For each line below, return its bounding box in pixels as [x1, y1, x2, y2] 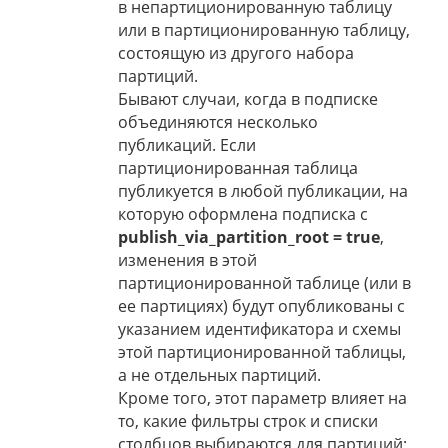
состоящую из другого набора [118, 42, 354, 65]
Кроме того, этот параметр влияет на [118, 387, 407, 410]
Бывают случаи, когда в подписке [118, 88, 378, 111]
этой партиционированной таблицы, [118, 341, 406, 364]
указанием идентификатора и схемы [118, 318, 401, 341]
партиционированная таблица [118, 157, 358, 180]
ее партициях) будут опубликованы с [118, 295, 405, 318]
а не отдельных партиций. [118, 364, 321, 387]
